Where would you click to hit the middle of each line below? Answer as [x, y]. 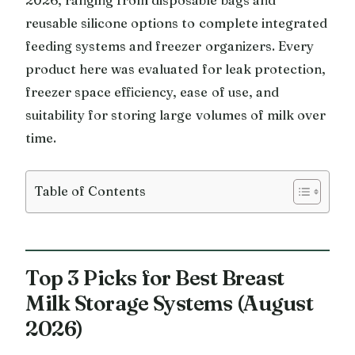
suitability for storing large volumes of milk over [176, 115]
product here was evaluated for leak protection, [176, 69]
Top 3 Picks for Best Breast [155, 277]
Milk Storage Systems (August [169, 303]
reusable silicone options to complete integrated [176, 23]
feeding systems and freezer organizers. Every [170, 46]
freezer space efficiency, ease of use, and [152, 92]
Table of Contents [90, 191]
